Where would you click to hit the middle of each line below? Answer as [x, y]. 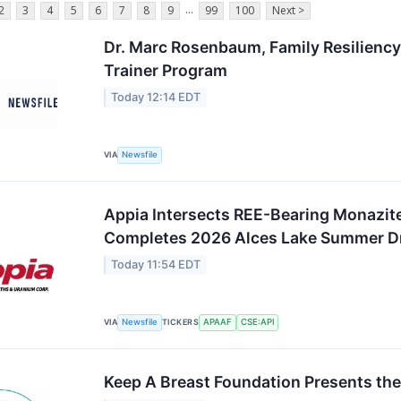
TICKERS [181, 322]
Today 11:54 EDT [156, 265]
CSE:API [257, 322]
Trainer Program [166, 70]
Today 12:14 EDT [156, 98]
